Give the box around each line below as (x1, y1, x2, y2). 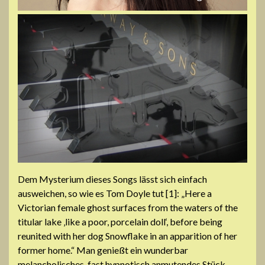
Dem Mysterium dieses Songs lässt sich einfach (18, 173, 207, 185)
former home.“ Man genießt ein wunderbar (18, 244, 188, 256)
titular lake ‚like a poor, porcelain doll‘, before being (18, 215, 222, 227)
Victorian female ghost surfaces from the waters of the (18, 201, 238, 213)
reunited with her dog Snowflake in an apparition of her (18, 230, 237, 241)
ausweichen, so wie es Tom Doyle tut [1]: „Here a (18, 187, 212, 199)
